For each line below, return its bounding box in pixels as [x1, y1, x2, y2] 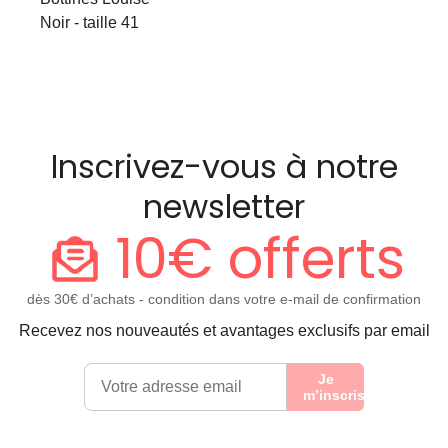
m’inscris [303, 386, 366, 403]
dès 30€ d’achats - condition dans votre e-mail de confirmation [27, 290, 421, 307]
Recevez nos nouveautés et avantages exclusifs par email [18, 321, 430, 339]
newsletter [143, 183, 305, 229]
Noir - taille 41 [40, 13, 139, 31]
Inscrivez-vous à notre [50, 143, 398, 189]
